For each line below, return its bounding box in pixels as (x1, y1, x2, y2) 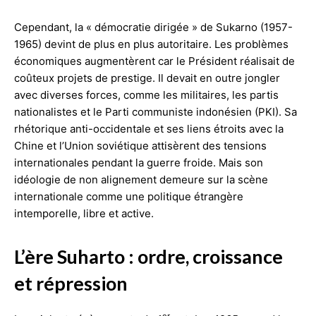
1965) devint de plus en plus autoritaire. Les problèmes (14, 37, 288, 51)
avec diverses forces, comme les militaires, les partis (14, 87, 279, 102)
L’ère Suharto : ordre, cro (14, 244, 220, 268)
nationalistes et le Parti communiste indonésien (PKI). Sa (14, 104, 297, 119)
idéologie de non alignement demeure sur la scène (14, 172, 268, 186)
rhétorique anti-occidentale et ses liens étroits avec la (14, 121, 284, 135)
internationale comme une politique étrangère (14, 189, 243, 203)
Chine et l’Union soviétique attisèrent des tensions (14, 138, 267, 152)
